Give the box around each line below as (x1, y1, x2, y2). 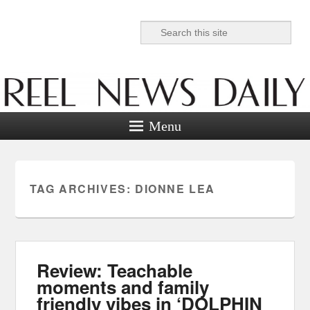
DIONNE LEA (134, 180, 215, 197)
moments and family (37, 273, 210, 300)
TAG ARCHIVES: (29, 180, 135, 197)
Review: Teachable (37, 257, 193, 283)
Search (140, 23, 169, 33)
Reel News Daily (15, 33, 207, 61)
